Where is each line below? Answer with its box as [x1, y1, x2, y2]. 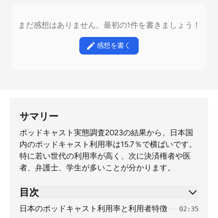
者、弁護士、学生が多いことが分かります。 [19, 163, 175, 172]
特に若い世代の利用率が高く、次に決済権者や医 [19, 151, 191, 161]
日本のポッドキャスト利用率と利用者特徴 [19, 204, 167, 213]
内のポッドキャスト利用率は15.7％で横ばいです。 [19, 140, 197, 149]
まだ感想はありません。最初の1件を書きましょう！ [18, 20, 200, 30]
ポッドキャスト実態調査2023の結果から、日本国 [19, 128, 193, 137]
